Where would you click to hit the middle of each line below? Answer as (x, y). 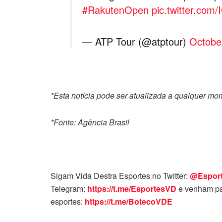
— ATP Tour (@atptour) (136, 42)
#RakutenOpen (115, 10)
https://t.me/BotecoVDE (129, 202)
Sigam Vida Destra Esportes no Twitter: (120, 176)
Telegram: (69, 189)
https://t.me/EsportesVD (132, 189)
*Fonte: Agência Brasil (90, 122)
